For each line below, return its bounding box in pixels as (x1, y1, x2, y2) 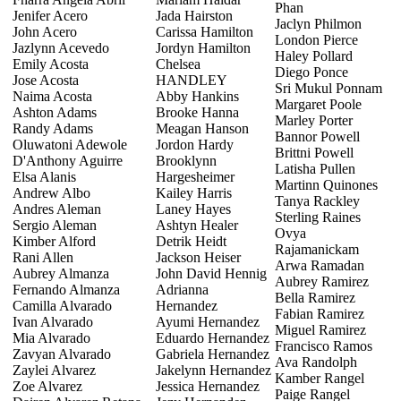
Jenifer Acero (13, 7, 88, 23)
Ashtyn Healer (156, 217, 238, 233)
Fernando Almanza (13, 281, 120, 297)
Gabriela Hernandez (156, 346, 269, 362)
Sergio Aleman (13, 217, 97, 233)
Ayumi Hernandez (156, 313, 260, 329)
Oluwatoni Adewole (13, 136, 127, 152)
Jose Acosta (13, 72, 79, 88)
